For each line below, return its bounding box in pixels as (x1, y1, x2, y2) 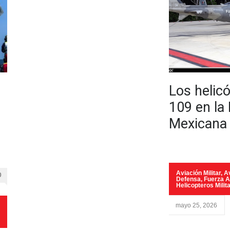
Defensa (176, 176, 201, 183)
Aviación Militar (176, 169, 221, 177)
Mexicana (169, 116, 227, 132)
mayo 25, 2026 (176, 202, 217, 209)
